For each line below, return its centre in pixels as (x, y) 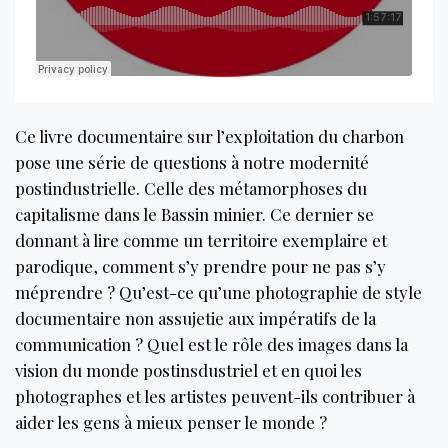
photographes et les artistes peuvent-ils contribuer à (215, 395)
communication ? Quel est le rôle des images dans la (211, 343)
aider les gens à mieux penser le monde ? (171, 421)
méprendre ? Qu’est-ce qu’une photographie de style (218, 291)
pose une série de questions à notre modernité (192, 161)
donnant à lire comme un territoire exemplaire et (201, 239)
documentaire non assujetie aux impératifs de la (195, 317)
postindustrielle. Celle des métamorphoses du (191, 187)
